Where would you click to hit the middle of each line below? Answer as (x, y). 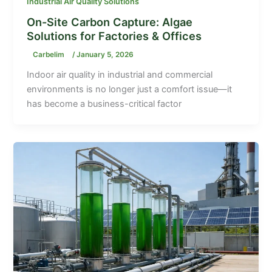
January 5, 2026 (105, 55)
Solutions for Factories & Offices (114, 36)
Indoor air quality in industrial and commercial (120, 75)
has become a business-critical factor (104, 104)
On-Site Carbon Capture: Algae (110, 22)
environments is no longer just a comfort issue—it (130, 90)
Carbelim (50, 55)
